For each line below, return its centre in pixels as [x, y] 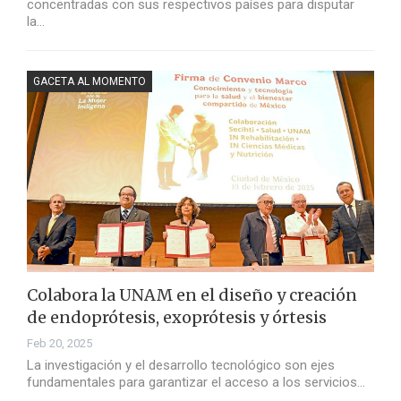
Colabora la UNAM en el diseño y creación [192, 295]
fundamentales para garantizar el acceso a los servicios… [196, 383]
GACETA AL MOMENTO [90, 82]
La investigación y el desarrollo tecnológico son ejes [181, 366]
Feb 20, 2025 [60, 344]
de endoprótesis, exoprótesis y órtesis [177, 318]
